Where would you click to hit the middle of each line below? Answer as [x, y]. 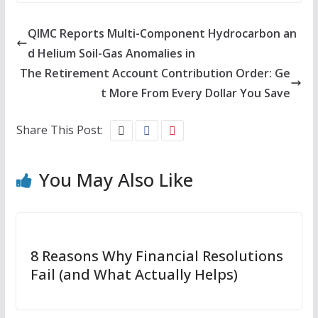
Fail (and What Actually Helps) [134, 274]
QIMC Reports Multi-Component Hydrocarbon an [162, 33]
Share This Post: [59, 130]
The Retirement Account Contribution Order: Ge [155, 73]
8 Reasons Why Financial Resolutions [157, 256]
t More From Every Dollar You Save [196, 93]
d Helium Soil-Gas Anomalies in [111, 53]
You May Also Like [116, 179]
